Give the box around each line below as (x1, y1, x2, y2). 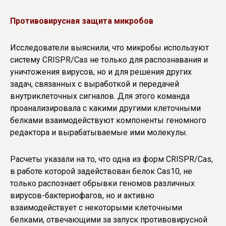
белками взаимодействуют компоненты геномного (10, 116, 206, 126)
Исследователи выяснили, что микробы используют (10, 43, 209, 53)
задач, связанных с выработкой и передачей (10, 79, 179, 89)
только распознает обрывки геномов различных (10, 178, 195, 188)
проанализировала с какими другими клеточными (10, 103, 201, 114)
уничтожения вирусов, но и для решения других (10, 67, 192, 77)
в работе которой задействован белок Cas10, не (10, 166, 192, 176)
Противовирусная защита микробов (10, 16, 153, 26)
